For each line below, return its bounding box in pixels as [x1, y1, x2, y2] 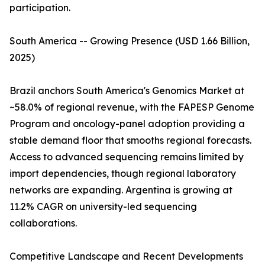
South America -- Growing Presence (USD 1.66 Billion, [9, 35, 250, 47]
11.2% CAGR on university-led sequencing [9, 201, 197, 213]
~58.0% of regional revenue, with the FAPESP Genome [9, 101, 254, 114]
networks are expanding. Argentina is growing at [9, 184, 232, 196]
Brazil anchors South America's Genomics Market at [9, 85, 244, 97]
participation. [9, 2, 70, 14]
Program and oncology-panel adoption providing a [9, 118, 245, 130]
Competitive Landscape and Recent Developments [9, 250, 243, 263]
